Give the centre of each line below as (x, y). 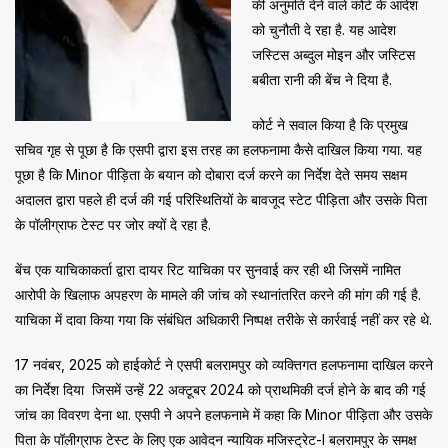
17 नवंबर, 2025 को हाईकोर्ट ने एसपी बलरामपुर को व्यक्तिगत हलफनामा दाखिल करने (224, 365)
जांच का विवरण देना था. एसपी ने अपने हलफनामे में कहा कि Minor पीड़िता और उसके (223, 415)
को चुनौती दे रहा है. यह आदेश (324, 30)
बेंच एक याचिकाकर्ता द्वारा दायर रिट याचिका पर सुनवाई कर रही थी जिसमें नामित (208, 270)
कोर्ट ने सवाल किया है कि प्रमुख (330, 125)
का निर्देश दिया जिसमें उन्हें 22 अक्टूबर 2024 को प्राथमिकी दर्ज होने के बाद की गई (220, 390)
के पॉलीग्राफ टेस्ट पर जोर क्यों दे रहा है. (113, 225)
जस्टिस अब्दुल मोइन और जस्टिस (333, 55)
